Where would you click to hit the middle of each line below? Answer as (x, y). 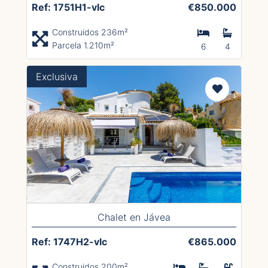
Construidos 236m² (90, 32)
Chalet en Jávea (134, 217)
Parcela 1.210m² (83, 45)
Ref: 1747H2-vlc (69, 241)
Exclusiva (57, 76)
